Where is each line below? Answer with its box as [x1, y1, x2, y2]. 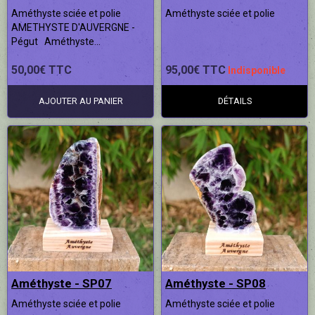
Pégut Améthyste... [11, 35, 101, 47]
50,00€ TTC [11, 63, 72, 77]
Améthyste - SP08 [165, 276, 266, 290]
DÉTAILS [217, 95, 252, 106]
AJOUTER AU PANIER [38, 95, 123, 106]
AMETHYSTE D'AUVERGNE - [11, 21, 135, 33]
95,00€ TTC [165, 63, 226, 77]
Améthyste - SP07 [11, 276, 112, 290]
